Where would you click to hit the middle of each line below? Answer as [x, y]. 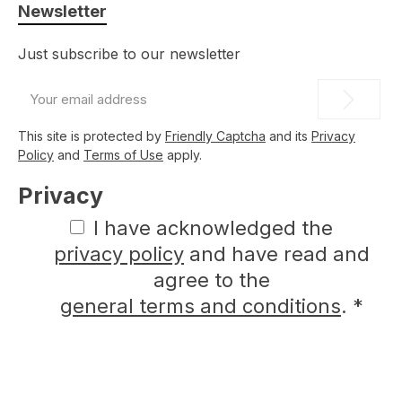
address [46, 107]
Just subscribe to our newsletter [129, 54]
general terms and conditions [201, 306]
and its [288, 136]
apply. [183, 155]
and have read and [277, 254]
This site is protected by [92, 136]
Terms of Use [123, 155]
